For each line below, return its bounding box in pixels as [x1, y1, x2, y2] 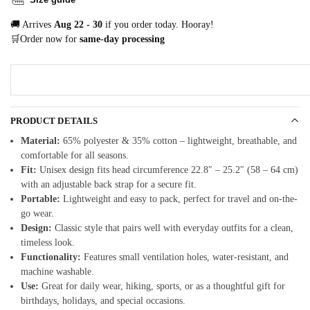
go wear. [21, 208, 54, 219]
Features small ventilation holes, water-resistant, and [81, 252, 289, 263]
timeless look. [21, 237, 75, 248]
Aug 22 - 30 [54, 19, 102, 30]
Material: [21, 136, 60, 147]
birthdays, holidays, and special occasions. [21, 295, 185, 307]
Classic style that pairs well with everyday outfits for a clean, [52, 223, 293, 234]
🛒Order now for [10, 33, 80, 44]
